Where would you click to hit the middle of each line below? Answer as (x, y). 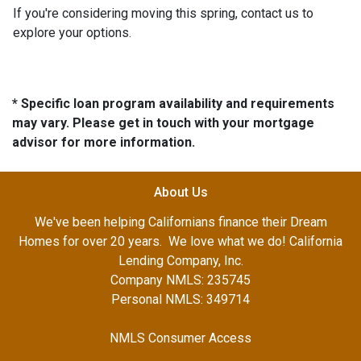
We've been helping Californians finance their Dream (180, 222)
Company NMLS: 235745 (180, 280)
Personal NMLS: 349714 (180, 299)
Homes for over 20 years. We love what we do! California (180, 241)
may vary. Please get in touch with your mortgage (163, 123)
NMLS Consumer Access (180, 338)
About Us (180, 192)
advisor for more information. (104, 142)
